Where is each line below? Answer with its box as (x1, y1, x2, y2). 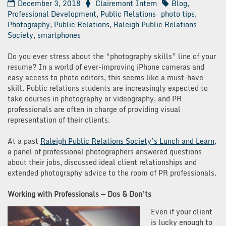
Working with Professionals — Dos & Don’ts (8, 188, 151, 200)
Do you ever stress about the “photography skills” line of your (8, 50, 216, 62)
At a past (8, 135, 40, 147)
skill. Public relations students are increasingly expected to (8, 82, 208, 94)
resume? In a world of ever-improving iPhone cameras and (8, 61, 204, 73)
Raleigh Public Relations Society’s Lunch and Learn (40, 135, 214, 147)
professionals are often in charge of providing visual (8, 103, 181, 115)
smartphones (37, 29, 81, 41)
